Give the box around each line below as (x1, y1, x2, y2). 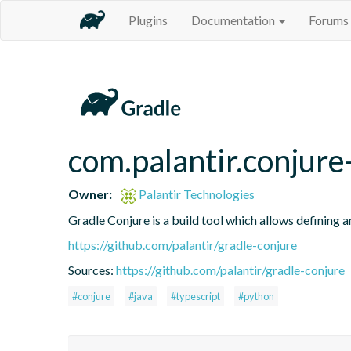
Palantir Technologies (136, 186, 255, 201)
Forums (309, 13, 349, 27)
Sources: (68, 262, 116, 277)
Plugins (128, 13, 168, 27)
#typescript (171, 289, 220, 302)
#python (238, 289, 274, 302)
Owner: (68, 186, 112, 201)
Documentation (191, 13, 277, 27)
